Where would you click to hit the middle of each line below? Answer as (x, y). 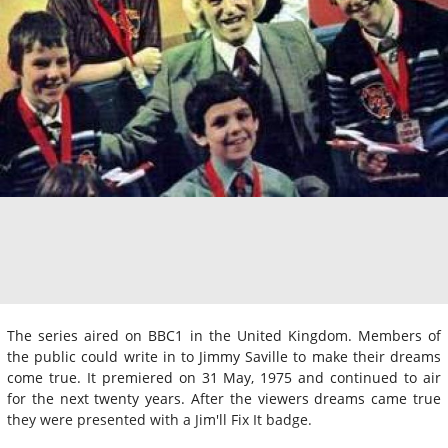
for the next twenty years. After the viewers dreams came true (224, 398)
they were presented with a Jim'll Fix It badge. (159, 419)
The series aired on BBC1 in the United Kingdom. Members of (224, 335)
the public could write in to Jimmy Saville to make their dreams (224, 356)
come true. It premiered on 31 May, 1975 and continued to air (224, 377)
